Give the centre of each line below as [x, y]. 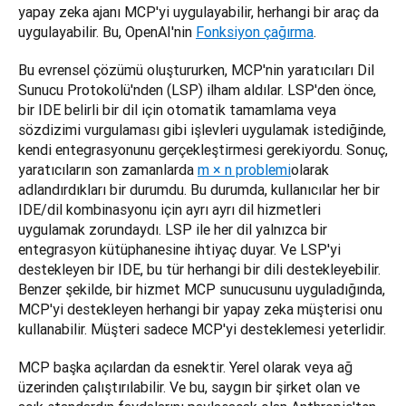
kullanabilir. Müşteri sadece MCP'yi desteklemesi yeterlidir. [202, 329]
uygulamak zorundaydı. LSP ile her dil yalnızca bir [173, 230]
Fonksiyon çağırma [255, 32]
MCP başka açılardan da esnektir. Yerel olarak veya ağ [185, 367]
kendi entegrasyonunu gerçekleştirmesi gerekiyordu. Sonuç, [203, 150]
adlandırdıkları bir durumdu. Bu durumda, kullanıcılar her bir [199, 190]
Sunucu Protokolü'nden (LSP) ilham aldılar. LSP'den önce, [197, 90]
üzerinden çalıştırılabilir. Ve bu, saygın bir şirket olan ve [189, 387]
